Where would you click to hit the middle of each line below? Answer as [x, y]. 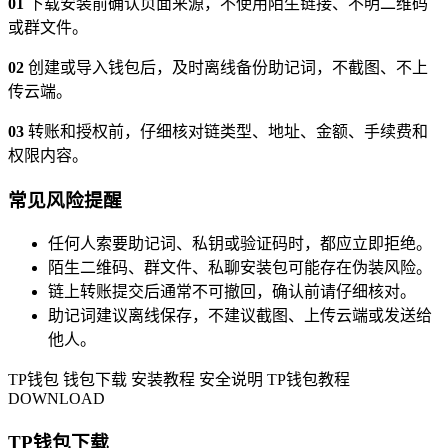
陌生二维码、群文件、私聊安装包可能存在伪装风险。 [240, 268]
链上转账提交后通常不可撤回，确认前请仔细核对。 [232, 292]
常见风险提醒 [65, 200]
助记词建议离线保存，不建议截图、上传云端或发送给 [240, 316]
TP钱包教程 [308, 380]
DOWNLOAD [56, 399]
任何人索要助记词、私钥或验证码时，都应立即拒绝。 [240, 244]
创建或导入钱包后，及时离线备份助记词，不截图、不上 [226, 67]
